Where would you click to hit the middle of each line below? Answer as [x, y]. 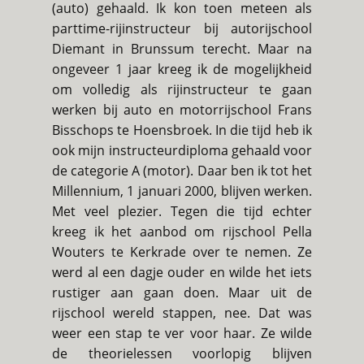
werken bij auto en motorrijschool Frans [182, 110]
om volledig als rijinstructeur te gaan [182, 90]
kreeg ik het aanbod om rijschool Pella [182, 232]
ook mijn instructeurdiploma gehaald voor [182, 151]
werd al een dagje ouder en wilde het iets [182, 273]
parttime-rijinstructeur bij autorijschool [182, 29]
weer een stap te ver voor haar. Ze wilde [182, 334]
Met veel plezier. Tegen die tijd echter [182, 212]
